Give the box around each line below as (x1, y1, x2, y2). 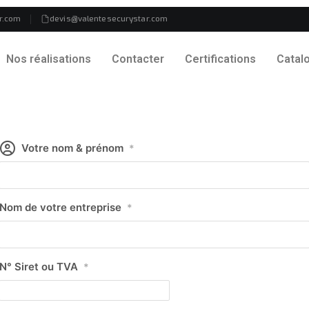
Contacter (112, 52, 165, 66)
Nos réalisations (6, 52, 92, 66)
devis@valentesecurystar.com (50, 13, 168, 24)
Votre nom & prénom (21, 141, 123, 154)
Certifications (185, 52, 257, 66)
